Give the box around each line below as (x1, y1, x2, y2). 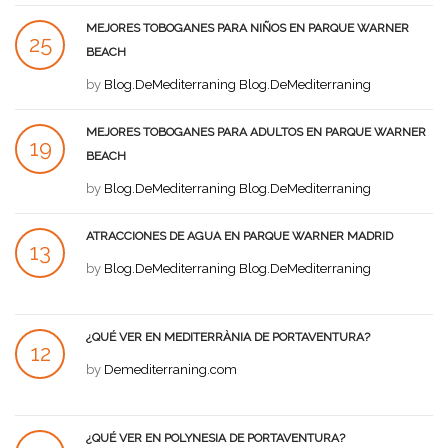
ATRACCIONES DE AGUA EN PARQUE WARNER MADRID (86, 229, 393, 243)
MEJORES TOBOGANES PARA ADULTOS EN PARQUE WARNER (86, 125, 426, 139)
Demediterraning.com (104, 362, 237, 377)
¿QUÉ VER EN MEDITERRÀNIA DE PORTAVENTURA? (86, 330, 370, 344)
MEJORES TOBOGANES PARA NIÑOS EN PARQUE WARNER (86, 21, 409, 35)
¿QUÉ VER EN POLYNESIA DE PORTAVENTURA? (86, 431, 345, 445)
